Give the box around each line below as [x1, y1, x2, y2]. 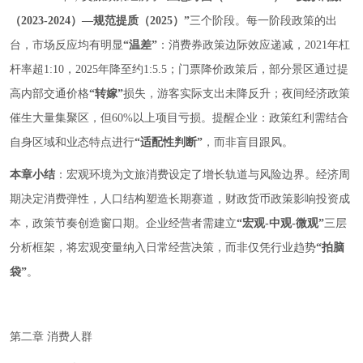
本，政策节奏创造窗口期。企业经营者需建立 [10, 217, 237, 230]
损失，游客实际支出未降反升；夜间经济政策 [123, 88, 350, 100]
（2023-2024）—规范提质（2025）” [10, 15, 190, 28]
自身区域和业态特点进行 [10, 136, 135, 149]
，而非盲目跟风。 [203, 136, 293, 149]
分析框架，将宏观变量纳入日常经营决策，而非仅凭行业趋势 [10, 241, 316, 254]
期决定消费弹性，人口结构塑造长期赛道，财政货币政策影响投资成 [10, 193, 350, 206]
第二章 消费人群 [10, 331, 92, 344]
